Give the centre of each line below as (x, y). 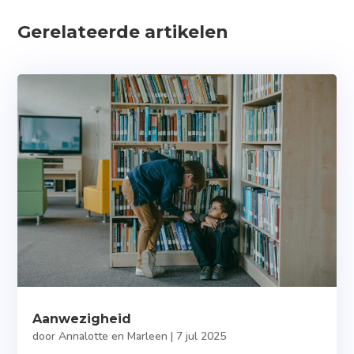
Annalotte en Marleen (113, 336)
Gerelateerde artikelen (123, 32)
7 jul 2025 (201, 336)
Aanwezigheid (82, 318)
